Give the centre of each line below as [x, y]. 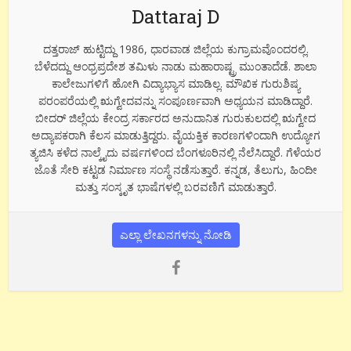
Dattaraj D [175, 16]
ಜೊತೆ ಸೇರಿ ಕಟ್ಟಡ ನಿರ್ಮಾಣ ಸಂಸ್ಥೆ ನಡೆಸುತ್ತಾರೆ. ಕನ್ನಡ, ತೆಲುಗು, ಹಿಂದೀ [175, 169]
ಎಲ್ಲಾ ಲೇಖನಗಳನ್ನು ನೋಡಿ [175, 234]
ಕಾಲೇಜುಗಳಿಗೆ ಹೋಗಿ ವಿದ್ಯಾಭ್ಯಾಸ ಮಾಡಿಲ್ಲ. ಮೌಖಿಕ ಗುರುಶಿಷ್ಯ [175, 83]
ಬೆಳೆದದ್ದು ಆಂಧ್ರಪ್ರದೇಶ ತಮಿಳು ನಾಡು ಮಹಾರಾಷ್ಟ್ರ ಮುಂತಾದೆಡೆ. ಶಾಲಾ [175, 66]
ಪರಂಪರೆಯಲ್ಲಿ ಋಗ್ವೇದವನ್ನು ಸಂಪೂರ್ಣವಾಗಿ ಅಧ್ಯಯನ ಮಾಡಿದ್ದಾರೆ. [175, 100]
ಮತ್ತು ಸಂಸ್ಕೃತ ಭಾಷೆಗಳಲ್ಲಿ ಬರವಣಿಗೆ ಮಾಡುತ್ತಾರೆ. [175, 186]
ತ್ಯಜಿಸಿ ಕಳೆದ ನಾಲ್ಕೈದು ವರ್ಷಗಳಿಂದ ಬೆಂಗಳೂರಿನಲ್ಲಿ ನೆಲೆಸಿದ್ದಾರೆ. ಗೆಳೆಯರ [175, 152]
